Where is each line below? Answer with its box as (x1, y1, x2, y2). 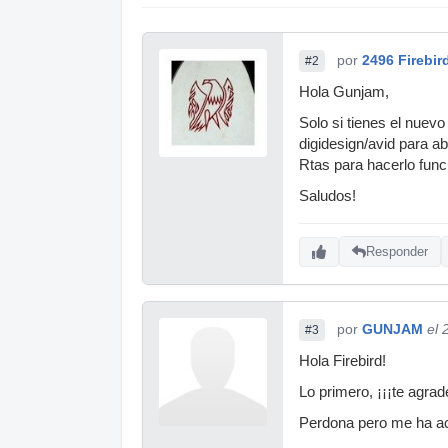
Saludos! (299, 187, 356, 204)
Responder (366, 244, 428, 260)
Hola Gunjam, (299, 83, 389, 100)
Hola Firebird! (299, 352, 386, 369)
